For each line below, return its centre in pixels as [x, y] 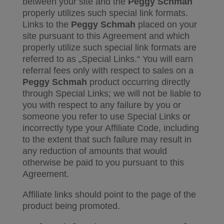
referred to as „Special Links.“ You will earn [107, 59]
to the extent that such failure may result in [107, 139]
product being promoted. [71, 206]
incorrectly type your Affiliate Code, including [110, 128]
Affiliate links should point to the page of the [109, 194]
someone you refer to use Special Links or [106, 116]
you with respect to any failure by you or [101, 105]
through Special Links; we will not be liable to [111, 93]
